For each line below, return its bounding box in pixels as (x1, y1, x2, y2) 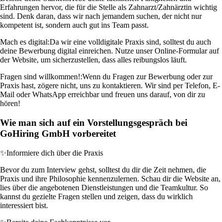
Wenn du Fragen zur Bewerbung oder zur (82, 72, 213, 81)
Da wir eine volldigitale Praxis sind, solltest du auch (50, 38, 211, 47)
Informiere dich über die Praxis (6, 148, 103, 157)
